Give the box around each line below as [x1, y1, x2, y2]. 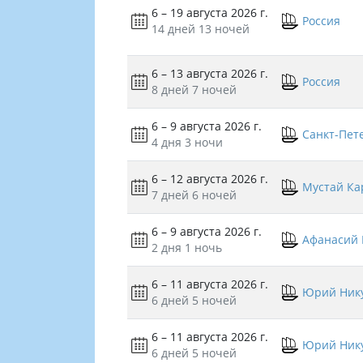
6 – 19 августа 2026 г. [152, 5, 268, 21]
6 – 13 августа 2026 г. [152, 66, 268, 82]
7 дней [152, 187, 189, 203]
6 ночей [192, 187, 237, 203]
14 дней [152, 21, 195, 37]
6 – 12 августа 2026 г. [152, 171, 268, 187]
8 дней [152, 82, 189, 98]
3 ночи [185, 135, 223, 151]
